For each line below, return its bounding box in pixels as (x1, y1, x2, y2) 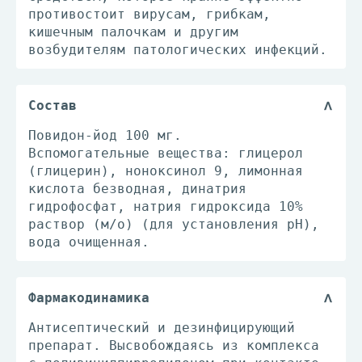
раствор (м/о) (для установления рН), (28, 217, 319, 232)
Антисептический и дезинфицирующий (28, 320, 295, 335)
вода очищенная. (28, 234, 149, 250)
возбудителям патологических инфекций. (28, 42, 327, 57)
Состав (28, 98, 77, 113)
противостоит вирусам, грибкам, (28, 6, 271, 22)
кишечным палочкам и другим (28, 24, 238, 40)
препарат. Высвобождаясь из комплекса (28, 338, 319, 353)
